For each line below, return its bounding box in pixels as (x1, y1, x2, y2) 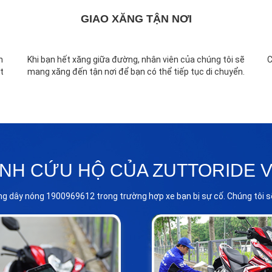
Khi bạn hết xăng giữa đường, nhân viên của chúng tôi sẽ (27, 54, 245, 64)
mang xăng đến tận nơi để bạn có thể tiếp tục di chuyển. (27, 66, 245, 76)
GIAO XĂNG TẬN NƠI (80, 12, 192, 25)
